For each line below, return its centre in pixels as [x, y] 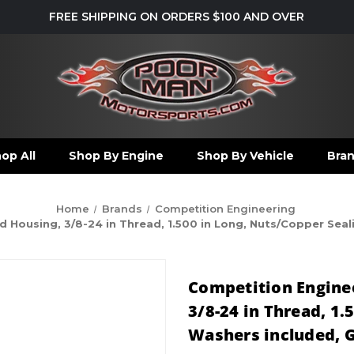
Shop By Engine [116, 155]
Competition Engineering [225, 208]
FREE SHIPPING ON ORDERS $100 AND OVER [177, 16]
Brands [122, 208]
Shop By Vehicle [245, 155]
